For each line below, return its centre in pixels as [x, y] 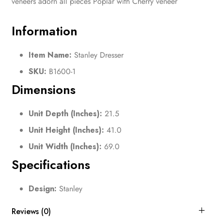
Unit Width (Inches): [65, 146]
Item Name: [50, 55]
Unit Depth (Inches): [65, 113]
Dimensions [44, 90]
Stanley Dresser [98, 55]
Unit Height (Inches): [66, 130]
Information [45, 31]
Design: [43, 188]
